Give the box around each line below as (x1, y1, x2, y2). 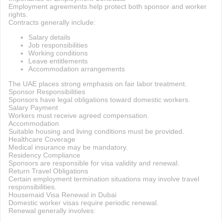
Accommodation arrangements (28, 65, 125, 73)
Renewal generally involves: (8, 207, 96, 215)
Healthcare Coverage (8, 135, 75, 143)
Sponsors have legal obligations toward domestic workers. (8, 96, 190, 104)
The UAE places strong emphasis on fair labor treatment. (8, 80, 187, 88)
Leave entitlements (28, 57, 88, 65)
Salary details (28, 33, 70, 41)
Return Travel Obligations (8, 167, 88, 175)
